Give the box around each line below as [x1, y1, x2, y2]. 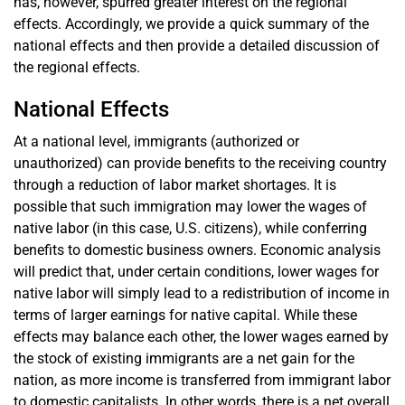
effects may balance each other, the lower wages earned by [14, 327, 389, 345]
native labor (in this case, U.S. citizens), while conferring [14, 219, 367, 237]
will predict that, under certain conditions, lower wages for [14, 262, 379, 280]
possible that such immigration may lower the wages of [14, 197, 367, 215]
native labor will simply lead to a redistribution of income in [14, 284, 390, 302]
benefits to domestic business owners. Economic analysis [14, 240, 381, 259]
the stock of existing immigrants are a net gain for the [14, 349, 354, 367]
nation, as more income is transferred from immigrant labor [14, 371, 391, 389]
